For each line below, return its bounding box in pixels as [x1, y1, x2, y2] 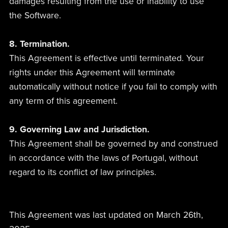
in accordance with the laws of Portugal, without [9, 152, 198, 163]
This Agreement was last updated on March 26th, [9, 209, 203, 220]
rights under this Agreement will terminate [9, 67, 175, 78]
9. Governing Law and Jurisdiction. [9, 124, 150, 135]
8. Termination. [9, 38, 70, 49]
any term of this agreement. [9, 95, 118, 106]
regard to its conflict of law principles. [9, 166, 156, 178]
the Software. [9, 10, 61, 21]
